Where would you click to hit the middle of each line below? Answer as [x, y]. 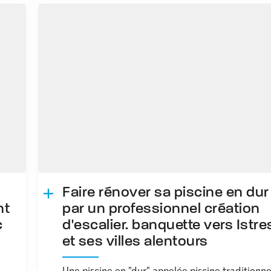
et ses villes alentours [135, 242]
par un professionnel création [161, 209]
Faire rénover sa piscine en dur [166, 193]
